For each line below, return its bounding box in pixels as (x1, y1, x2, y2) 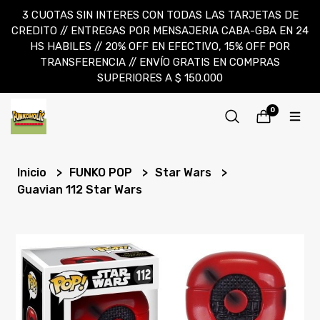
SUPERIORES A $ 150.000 (97, 71, 223, 84)
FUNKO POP (69, 166, 136, 179)
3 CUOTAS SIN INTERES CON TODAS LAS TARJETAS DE (21, 9, 299, 21)
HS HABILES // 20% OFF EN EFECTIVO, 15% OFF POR (30, 40, 290, 53)
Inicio (17, 166, 50, 179)
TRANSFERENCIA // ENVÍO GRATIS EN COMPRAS (40, 56, 280, 69)
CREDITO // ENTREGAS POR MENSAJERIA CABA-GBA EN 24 (11, 24, 309, 37)
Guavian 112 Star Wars (17, 183, 143, 196)
